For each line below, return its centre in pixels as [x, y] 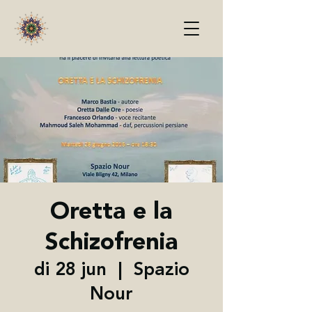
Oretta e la [111, 212]
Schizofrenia [111, 242]
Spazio [161, 270]
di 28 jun [70, 270]
